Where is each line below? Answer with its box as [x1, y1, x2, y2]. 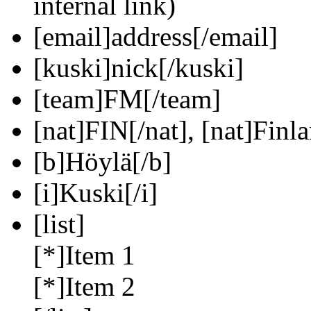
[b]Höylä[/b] [33, 146, 171, 177]
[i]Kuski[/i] [33, 178, 158, 208]
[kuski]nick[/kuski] [33, 53, 244, 83]
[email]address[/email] [33, 22, 278, 52]
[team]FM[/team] [33, 84, 221, 115]
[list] [33, 209, 85, 239]
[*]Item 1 [33, 240, 135, 271]
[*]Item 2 [33, 271, 135, 302]
